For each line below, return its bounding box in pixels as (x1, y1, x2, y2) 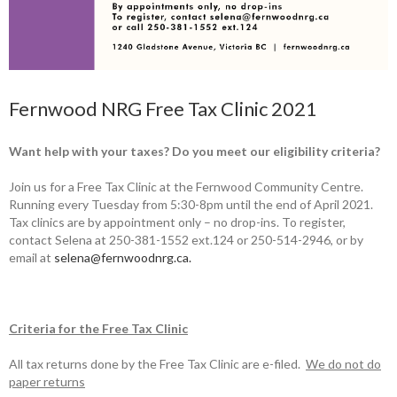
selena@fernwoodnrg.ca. (54, 249, 191, 265)
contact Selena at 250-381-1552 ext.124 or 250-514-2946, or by (9, 231, 363, 247)
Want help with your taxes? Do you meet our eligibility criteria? (9, 143, 380, 159)
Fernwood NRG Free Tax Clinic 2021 (9, 96, 317, 121)
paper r (9, 373, 48, 389)
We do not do (306, 355, 381, 371)
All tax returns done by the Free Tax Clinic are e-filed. (9, 355, 306, 371)
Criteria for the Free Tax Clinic (9, 320, 188, 336)
